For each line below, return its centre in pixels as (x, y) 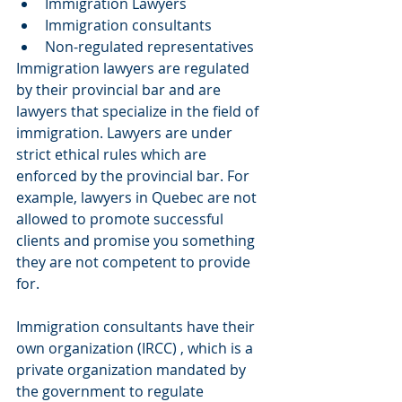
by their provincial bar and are (120, 90)
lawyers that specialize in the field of (139, 112)
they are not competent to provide (135, 262)
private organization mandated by (133, 370)
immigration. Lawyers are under (126, 133)
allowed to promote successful (122, 219)
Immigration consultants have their (137, 327)
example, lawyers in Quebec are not (138, 198)
